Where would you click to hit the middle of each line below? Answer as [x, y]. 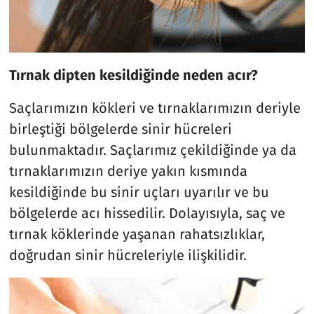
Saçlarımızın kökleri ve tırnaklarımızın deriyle [155, 108]
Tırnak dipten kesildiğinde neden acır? [133, 75]
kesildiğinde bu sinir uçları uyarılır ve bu [139, 192]
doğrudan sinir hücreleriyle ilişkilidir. [128, 255]
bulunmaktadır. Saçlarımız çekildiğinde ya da [152, 150]
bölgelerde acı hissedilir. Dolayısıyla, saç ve [147, 213]
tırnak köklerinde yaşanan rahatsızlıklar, [137, 234]
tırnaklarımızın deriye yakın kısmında [128, 171]
